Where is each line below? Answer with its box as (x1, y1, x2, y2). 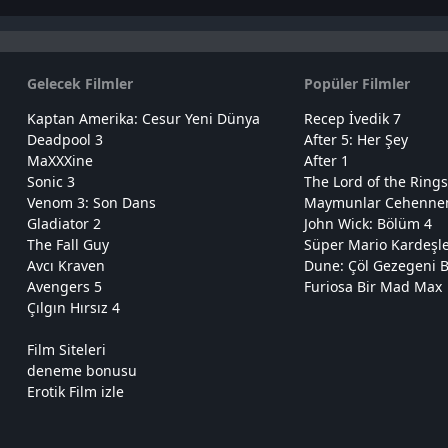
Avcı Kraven (27, 256, 106, 276)
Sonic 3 (27, 172, 76, 192)
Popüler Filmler (303, 74, 410, 94)
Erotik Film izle (27, 382, 125, 402)
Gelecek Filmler (27, 74, 134, 94)
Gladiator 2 (27, 214, 102, 234)
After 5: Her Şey (303, 130, 408, 150)
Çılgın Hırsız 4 (27, 298, 121, 318)
